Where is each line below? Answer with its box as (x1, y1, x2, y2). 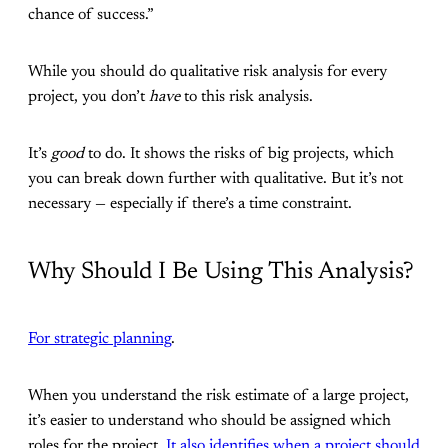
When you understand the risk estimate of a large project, (28, 388, 409, 405)
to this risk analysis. (180, 89, 313, 106)
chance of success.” (28, 7, 154, 24)
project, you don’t (28, 89, 149, 106)
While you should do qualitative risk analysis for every (28, 64, 387, 81)
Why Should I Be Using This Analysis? (28, 260, 414, 285)
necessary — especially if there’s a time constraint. (28, 196, 352, 213)
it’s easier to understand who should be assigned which (28, 413, 391, 430)
